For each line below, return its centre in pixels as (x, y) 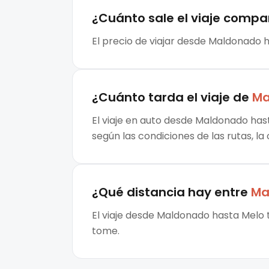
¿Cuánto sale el (140, 18)
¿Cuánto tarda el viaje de (171, 98)
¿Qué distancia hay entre (170, 192)
